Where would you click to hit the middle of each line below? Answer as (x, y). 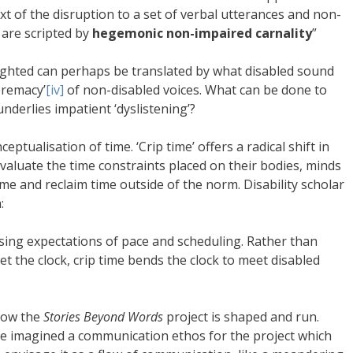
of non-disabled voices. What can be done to (195, 89)
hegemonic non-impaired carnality (202, 33)
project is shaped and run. (241, 316)
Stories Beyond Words (102, 316)
